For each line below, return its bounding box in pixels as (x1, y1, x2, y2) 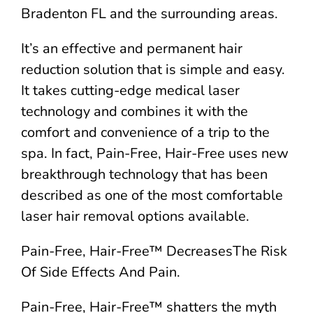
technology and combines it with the (21, 101, 248, 121)
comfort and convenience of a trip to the (21, 122, 270, 142)
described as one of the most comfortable (21, 185, 283, 205)
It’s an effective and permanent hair (21, 38, 242, 58)
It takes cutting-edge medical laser (21, 80, 240, 100)
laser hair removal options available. (21, 206, 249, 226)
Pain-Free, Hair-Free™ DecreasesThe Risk (21, 241, 287, 261)
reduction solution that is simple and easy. (21, 59, 285, 79)
